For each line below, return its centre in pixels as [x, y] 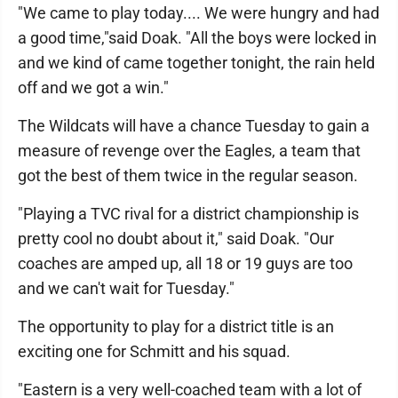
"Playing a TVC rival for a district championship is [188, 214]
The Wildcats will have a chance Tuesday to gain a [194, 126]
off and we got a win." [93, 88]
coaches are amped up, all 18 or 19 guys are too [185, 263]
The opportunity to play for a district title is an [176, 326]
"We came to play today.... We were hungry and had [199, 13]
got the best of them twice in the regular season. [188, 175]
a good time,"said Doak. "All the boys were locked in [197, 38]
